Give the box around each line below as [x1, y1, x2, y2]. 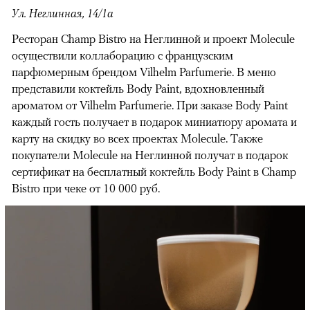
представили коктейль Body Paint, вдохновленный [12, 81, 264, 95]
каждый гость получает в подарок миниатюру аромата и [12, 114, 297, 129]
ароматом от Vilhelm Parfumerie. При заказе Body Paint [12, 98, 288, 112]
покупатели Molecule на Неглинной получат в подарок [12, 147, 288, 162]
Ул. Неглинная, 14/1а [12, 6, 113, 20]
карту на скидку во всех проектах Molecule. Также [12, 131, 263, 145]
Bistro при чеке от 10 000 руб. [12, 181, 160, 195]
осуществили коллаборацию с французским [12, 48, 233, 62]
